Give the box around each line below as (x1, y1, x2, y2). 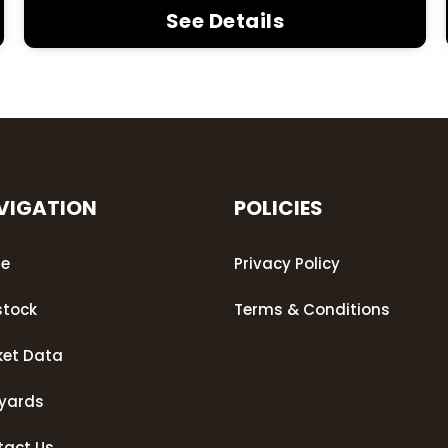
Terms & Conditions (233, 298, 390, 320)
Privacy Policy (233, 252, 340, 274)
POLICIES (233, 193, 323, 222)
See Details (165, 6, 285, 35)
